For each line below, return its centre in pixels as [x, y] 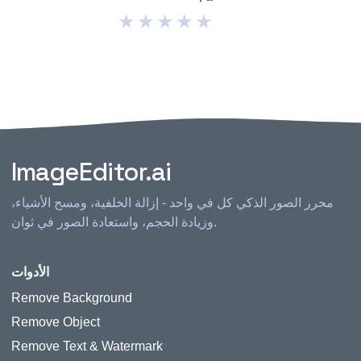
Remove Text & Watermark [87, 346]
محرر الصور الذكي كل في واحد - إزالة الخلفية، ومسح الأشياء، [172, 203]
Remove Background [72, 298]
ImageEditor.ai [91, 172]
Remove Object [56, 322]
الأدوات [30, 272]
